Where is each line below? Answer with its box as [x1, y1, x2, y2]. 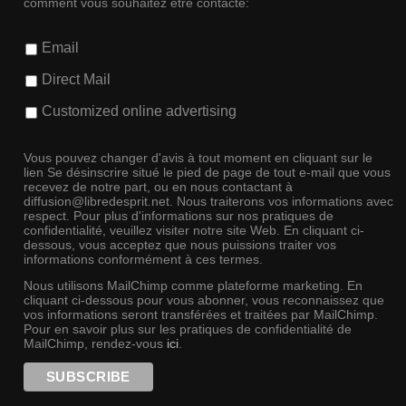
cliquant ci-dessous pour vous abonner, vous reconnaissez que [23, 292, 384, 307]
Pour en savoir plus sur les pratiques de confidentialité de [23, 321, 352, 336]
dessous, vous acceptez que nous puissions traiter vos [23, 237, 336, 252]
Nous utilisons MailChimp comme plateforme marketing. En [23, 277, 362, 293]
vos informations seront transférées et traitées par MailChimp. [23, 306, 378, 322]
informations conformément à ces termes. [23, 251, 263, 266]
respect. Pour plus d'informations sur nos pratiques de [23, 208, 333, 223]
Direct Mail [41, 72, 111, 88]
